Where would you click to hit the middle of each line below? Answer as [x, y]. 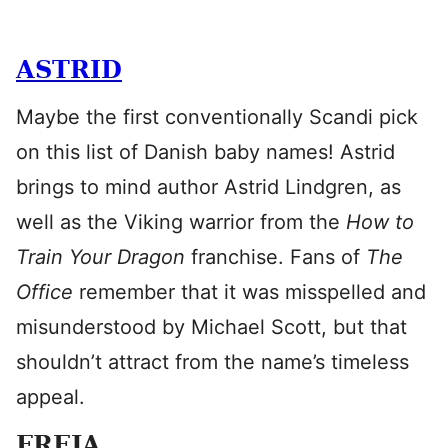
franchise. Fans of [278, 257]
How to [380, 222]
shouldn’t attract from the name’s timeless [212, 362]
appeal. [50, 397]
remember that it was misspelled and [252, 292]
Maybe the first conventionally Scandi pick [217, 117]
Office [47, 292]
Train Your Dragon [103, 257]
